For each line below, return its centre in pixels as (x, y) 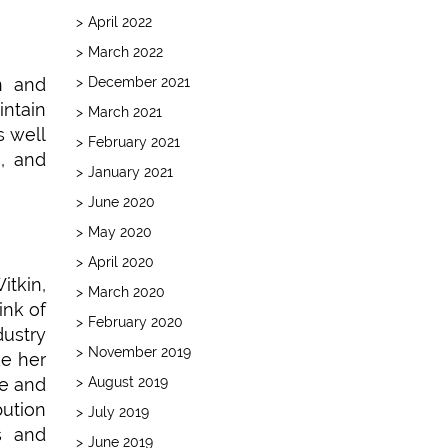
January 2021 (130, 171)
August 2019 (128, 381)
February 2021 (134, 141)
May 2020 (120, 231)
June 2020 (121, 201)
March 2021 (125, 111)
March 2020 (126, 291)
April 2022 (120, 21)
